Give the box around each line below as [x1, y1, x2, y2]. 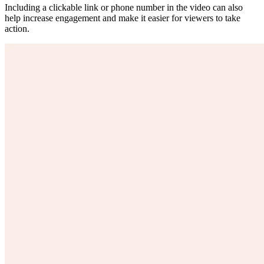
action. [5, 23, 29, 34]
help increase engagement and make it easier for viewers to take [5, 12, 240, 23]
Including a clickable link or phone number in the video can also [5, 2, 243, 12]
